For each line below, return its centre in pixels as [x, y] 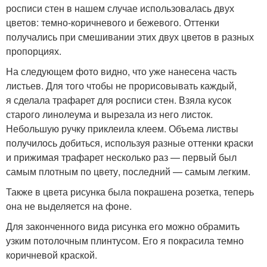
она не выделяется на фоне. [69, 206]
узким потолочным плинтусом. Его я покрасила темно [125, 240]
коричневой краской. [52, 254]
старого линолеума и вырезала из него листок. [109, 114]
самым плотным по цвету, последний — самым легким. [128, 171]
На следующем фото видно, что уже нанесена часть [121, 71]
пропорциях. [34, 51]
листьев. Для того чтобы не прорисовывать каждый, [121, 85]
